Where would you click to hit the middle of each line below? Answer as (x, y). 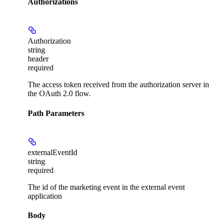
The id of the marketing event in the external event (106, 187)
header (38, 59)
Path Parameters (56, 113)
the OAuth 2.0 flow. (59, 94)
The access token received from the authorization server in (118, 85)
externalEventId (53, 152)
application (45, 196)
